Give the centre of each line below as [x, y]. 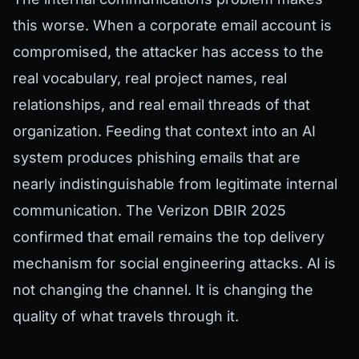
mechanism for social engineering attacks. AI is [174, 264]
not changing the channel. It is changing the [163, 290]
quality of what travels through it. [126, 317]
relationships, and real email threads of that [161, 105]
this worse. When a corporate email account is [172, 26]
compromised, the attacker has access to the [168, 52]
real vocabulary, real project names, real [150, 79]
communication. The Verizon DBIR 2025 [149, 211]
